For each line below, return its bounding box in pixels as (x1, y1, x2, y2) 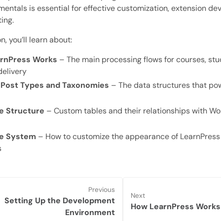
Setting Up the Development (4, 195, 115, 206)
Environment (65, 207, 115, 218)
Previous (88, 185, 115, 194)
